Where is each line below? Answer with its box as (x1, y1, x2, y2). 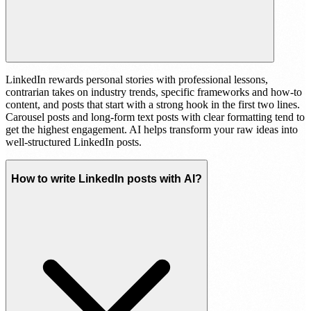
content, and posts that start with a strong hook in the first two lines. (6, 99, 300, 111)
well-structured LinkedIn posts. (6, 136, 142, 149)
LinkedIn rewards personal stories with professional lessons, (6, 74, 268, 86)
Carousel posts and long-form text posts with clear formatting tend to (6, 111, 305, 124)
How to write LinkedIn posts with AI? (11, 172, 202, 185)
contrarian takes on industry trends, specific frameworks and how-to (6, 86, 302, 99)
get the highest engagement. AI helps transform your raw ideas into (6, 124, 298, 136)
